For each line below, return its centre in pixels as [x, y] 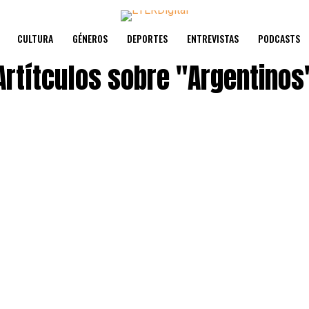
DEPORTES [147, 38]
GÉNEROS [90, 38]
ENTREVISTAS [213, 38]
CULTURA [35, 38]
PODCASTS [279, 38]
